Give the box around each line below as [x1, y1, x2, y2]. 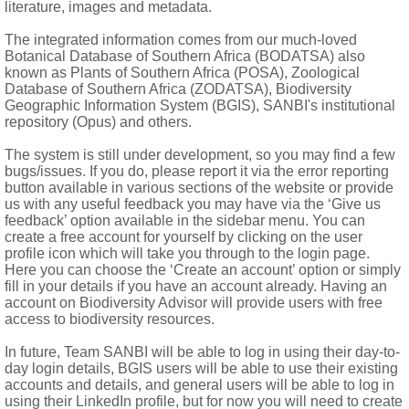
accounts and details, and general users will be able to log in [5, 377, 394, 393]
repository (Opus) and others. [5, 114, 192, 130]
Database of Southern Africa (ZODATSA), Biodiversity [5, 81, 351, 97]
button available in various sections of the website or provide [5, 180, 393, 195]
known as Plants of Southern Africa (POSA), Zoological [5, 65, 360, 80]
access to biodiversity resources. [5, 311, 215, 327]
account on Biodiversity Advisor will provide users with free [5, 295, 383, 310]
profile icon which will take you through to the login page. [5, 246, 370, 261]
